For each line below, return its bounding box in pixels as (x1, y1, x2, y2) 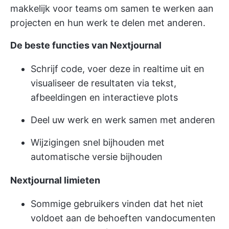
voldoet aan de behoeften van (31, 212, 161, 223)
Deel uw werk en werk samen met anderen (31, 114, 215, 125)
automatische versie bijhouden (31, 151, 163, 162)
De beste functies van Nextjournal (10, 39, 162, 51)
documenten (161, 212, 216, 223)
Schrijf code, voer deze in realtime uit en (31, 63, 204, 74)
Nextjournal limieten (10, 174, 100, 186)
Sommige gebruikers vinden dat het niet (31, 198, 203, 209)
